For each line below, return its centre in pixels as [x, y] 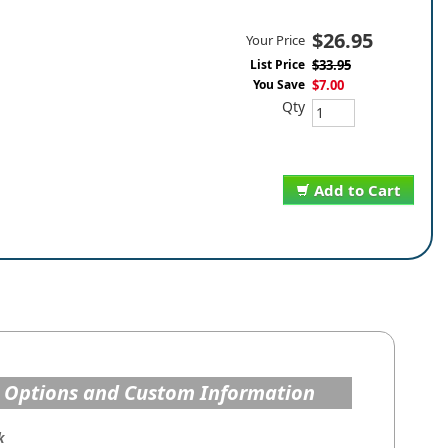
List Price [277, 64]
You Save [279, 84]
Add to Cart [357, 190]
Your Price [275, 40]
